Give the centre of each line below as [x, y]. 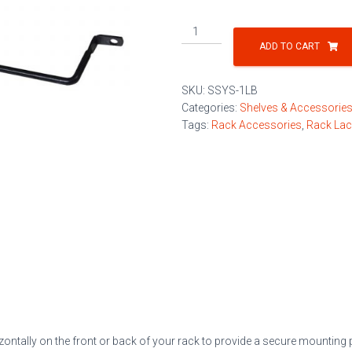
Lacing [198, 45]
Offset [197, 27]
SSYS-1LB [233, 90]
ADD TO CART [289, 46]
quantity [202, 79]
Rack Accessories [257, 125]
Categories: [211, 108]
